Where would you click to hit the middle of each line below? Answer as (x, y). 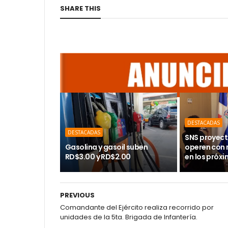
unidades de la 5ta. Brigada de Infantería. (129, 217)
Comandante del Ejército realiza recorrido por (137, 207)
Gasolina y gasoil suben (107, 147)
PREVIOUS (77, 195)
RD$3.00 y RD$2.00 (98, 157)
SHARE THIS (80, 8)
